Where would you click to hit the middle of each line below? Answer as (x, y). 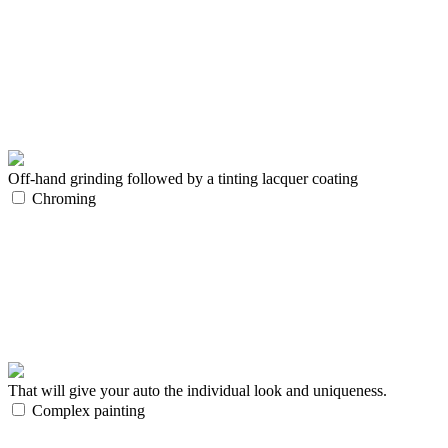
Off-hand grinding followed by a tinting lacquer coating (183, 178)
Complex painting (86, 410)
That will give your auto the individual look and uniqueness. (197, 390)
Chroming (62, 198)
